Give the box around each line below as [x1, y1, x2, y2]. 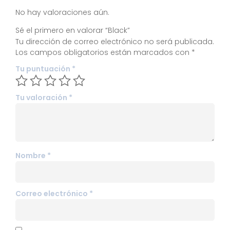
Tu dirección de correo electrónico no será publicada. [15, 36, 214, 47]
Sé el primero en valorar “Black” [15, 25, 130, 35]
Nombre [15, 150, 47, 161]
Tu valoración [15, 92, 69, 103]
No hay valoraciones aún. [15, 7, 109, 17]
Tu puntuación [15, 63, 72, 74]
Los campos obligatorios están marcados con [15, 47, 191, 57]
